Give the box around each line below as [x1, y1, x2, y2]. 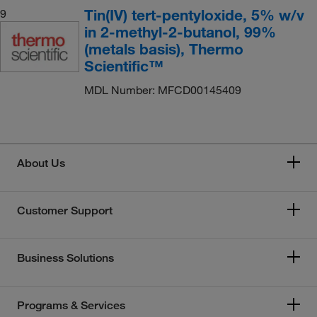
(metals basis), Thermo [83, 39, 243, 58]
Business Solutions [17, 250, 114, 265]
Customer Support [17, 203, 113, 217]
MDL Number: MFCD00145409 [83, 82, 241, 97]
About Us [17, 156, 65, 170]
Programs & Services [17, 298, 125, 312]
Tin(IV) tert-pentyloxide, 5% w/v [83, 5, 304, 24]
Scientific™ [83, 56, 163, 75]
